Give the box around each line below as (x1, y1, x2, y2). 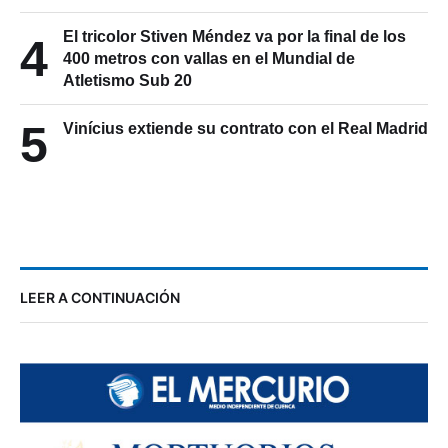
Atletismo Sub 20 (63, 72, 192, 90)
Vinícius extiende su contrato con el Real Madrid (63, 120, 428, 138)
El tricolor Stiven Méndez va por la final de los (63, 28, 406, 46)
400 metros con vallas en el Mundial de (63, 50, 355, 68)
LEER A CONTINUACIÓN (20, 289, 180, 307)
